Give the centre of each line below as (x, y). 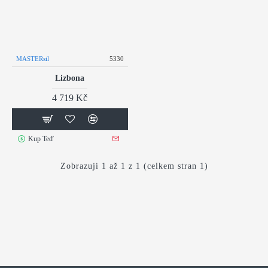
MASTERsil (33, 58)
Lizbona (70, 78)
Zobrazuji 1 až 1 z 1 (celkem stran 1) (134, 166)
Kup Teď (41, 138)
